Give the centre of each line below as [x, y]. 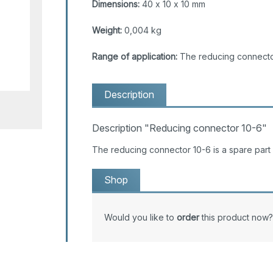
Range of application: [134, 56]
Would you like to [140, 217]
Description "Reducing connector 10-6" [179, 128]
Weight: [107, 30]
